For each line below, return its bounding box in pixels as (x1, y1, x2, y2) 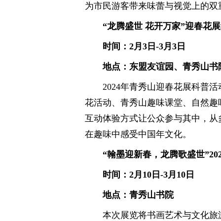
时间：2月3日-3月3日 (103, 41, 185, 51)
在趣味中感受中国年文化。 (85, 129, 191, 139)
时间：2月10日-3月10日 (103, 170, 194, 180)
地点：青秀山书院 (103, 190, 174, 200)
